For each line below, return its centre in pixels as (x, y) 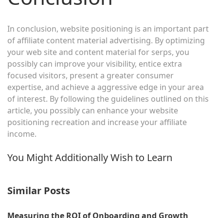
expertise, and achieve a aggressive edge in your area (106, 87)
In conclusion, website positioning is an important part (108, 29)
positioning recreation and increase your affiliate (97, 122)
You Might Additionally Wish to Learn (90, 158)
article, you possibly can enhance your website (93, 111)
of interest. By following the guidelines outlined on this (108, 99)
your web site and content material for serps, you (98, 52)
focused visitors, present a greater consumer (91, 76)
